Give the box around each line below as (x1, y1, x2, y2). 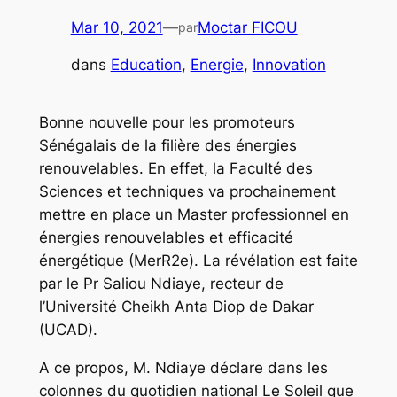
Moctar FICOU (197, 18, 298, 36)
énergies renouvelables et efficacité (38, 229, 293, 247)
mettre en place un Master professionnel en (38, 206, 349, 224)
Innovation (252, 56, 326, 74)
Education (110, 56, 182, 74)
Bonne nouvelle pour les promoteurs (38, 113, 295, 132)
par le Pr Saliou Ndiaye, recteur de (38, 275, 284, 293)
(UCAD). (38, 321, 97, 339)
